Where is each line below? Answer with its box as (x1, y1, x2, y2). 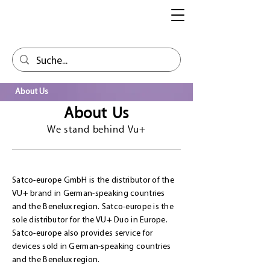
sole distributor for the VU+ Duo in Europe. (12, 216, 168, 225)
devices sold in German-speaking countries (12, 242, 171, 251)
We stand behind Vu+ (46, 124, 146, 136)
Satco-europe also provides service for (12, 229, 153, 238)
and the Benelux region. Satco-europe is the (12, 202, 174, 212)
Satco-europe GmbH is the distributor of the (12, 176, 175, 185)
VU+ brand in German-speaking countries (12, 189, 165, 198)
